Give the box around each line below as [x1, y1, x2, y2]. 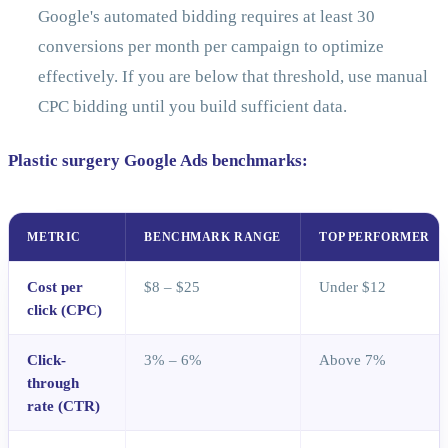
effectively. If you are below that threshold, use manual [37, 67, 428, 87]
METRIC [27, 231, 81, 244]
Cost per [27, 278, 84, 296]
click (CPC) [27, 301, 103, 319]
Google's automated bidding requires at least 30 [37, 7, 375, 27]
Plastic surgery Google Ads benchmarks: [8, 151, 308, 171]
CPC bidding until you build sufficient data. [37, 97, 347, 117]
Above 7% [319, 351, 387, 369]
